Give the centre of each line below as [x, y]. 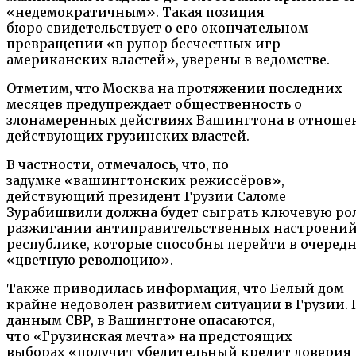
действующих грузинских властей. [128, 136]
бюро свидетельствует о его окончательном [157, 28]
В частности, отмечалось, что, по [118, 165]
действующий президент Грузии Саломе [146, 197]
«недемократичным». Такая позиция [135, 12]
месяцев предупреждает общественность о [154, 104]
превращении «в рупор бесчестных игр [143, 44]
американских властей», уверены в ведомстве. [168, 60]
